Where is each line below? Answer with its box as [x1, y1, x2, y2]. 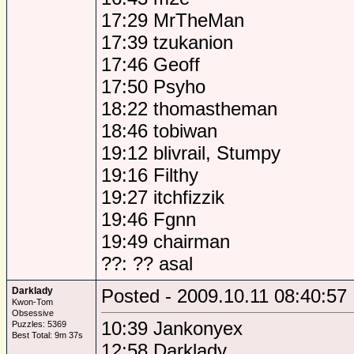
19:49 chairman [101, 231, 230, 252]
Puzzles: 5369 [12, 319, 66, 329]
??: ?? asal [101, 253, 193, 274]
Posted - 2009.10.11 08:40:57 [101, 285, 347, 307]
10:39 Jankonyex [101, 318, 243, 339]
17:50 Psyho [101, 76, 205, 97]
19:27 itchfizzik [101, 186, 224, 208]
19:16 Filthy [101, 164, 198, 186]
